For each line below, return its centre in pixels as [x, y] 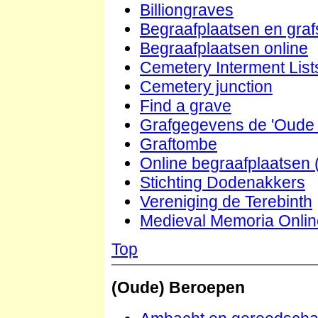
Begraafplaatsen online [224, 48]
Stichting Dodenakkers [223, 182]
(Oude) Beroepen [178, 287]
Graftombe [179, 144]
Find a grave [186, 105]
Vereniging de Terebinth [226, 201]
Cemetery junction [206, 86]
